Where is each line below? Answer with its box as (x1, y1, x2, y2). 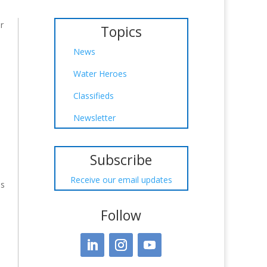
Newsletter (73, 111, 116, 123)
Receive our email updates (70, 174, 172, 186)
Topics (100, 21, 142, 41)
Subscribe (90, 150, 153, 170)
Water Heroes (73, 67, 127, 79)
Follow (101, 206, 142, 225)
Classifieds (73, 89, 114, 101)
